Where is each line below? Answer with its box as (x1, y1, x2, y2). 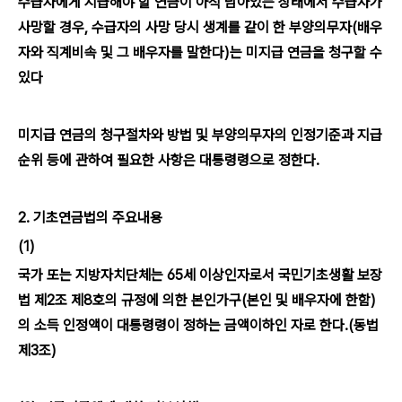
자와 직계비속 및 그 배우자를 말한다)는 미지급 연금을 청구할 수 (18, 44, 382, 61)
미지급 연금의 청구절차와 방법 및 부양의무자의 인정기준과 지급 (18, 127, 382, 144)
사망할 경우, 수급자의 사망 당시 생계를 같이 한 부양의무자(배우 (18, 19, 382, 36)
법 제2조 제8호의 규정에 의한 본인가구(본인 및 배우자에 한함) (18, 292, 376, 309)
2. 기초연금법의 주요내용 (18, 209, 162, 226)
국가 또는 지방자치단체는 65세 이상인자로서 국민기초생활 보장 (18, 267, 382, 284)
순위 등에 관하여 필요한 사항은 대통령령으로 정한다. (18, 152, 319, 169)
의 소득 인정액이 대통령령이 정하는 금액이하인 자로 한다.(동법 (18, 317, 379, 334)
